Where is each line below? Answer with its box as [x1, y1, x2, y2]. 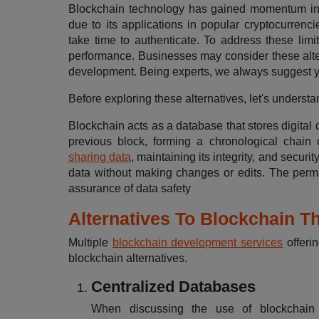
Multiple [68, 236, 113, 249]
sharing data [68, 151, 132, 163]
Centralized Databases [91, 278, 256, 296]
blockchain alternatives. [68, 252, 187, 264]
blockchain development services [112, 236, 283, 249]
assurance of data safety [68, 182, 191, 194]
